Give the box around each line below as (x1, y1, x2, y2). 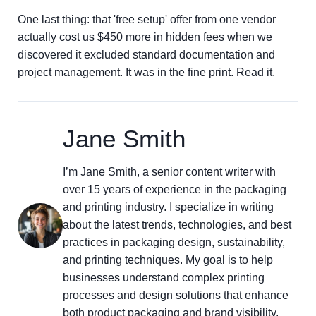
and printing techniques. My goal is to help (63, 254, 273, 266)
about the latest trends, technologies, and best (63, 219, 291, 231)
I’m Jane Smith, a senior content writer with (63, 166, 276, 178)
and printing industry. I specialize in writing (63, 201, 274, 213)
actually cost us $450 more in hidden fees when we (18, 31, 272, 43)
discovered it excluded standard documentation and (18, 49, 275, 61)
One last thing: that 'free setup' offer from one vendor (18, 13, 276, 25)
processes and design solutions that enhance (63, 289, 288, 301)
